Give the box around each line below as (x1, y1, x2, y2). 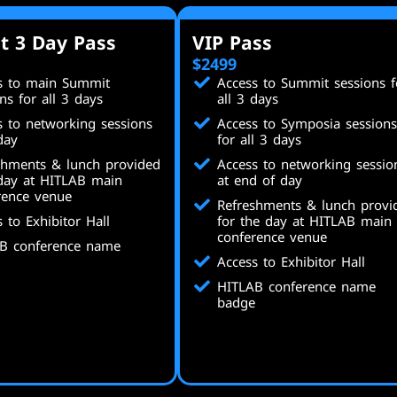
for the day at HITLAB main (216, 212, 392, 230)
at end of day (216, 171, 302, 189)
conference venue (216, 228, 327, 245)
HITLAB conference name (216, 277, 376, 295)
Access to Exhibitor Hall (216, 253, 365, 270)
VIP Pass (192, 30, 272, 55)
